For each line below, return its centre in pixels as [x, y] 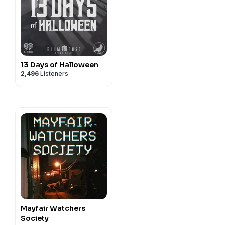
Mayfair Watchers [53, 208]
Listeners [53, 74]
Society [35, 218]
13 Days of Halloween [60, 65]
